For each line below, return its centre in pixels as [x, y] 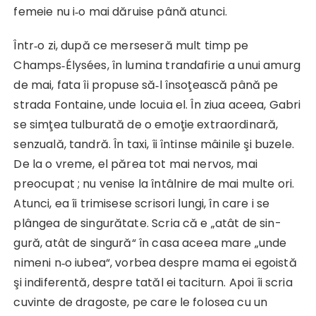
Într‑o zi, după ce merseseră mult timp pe [131, 46]
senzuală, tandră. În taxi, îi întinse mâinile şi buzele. [154, 145]
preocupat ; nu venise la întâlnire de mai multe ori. [154, 184]
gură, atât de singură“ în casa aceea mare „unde [150, 243]
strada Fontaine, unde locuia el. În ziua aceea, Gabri [157, 105]
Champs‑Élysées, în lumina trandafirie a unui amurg [157, 66]
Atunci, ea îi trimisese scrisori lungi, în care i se [142, 204]
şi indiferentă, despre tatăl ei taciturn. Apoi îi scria [153, 283]
